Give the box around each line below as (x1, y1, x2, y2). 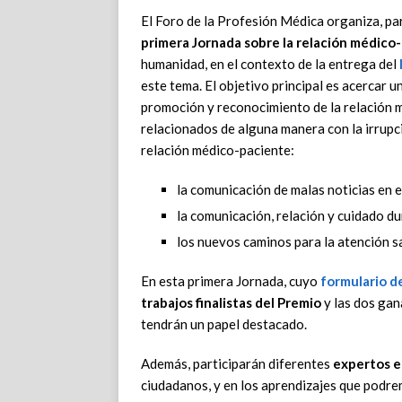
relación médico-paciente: (141, 142, 294, 159)
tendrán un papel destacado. (141, 316, 307, 333)
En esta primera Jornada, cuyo (141, 273, 320, 290)
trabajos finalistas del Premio (141, 294, 321, 311)
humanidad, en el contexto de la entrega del (141, 56, 397, 73)
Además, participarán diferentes (141, 355, 333, 372)
